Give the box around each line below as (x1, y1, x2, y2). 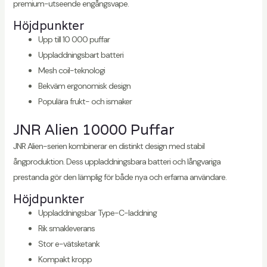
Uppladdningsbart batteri (38, 49, 123, 61)
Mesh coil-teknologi (38, 65, 105, 76)
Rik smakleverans (38, 223, 95, 234)
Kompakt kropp (38, 254, 92, 265)
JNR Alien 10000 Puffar (13, 120, 174, 139)
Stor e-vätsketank (38, 238, 100, 250)
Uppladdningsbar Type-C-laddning (38, 207, 157, 219)
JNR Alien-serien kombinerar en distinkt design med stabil (13, 141, 204, 152)
